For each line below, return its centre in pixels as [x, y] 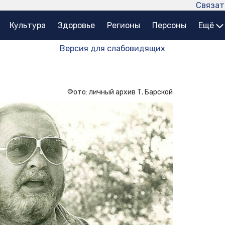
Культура [28, 26]
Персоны [169, 26]
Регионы [124, 26]
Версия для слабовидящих [113, 49]
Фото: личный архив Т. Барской [120, 92]
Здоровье [76, 26]
